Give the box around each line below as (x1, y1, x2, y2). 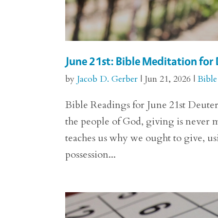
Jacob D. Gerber (77, 73, 138, 86)
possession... (65, 148, 116, 162)
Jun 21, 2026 (145, 73, 191, 86)
